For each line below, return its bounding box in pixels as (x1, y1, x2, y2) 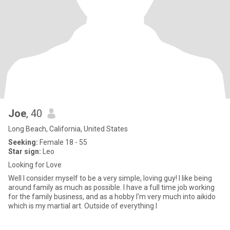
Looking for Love (8, 161, 62, 169)
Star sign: (8, 147, 41, 156)
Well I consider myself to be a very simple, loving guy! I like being (8, 174, 212, 182)
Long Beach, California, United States (8, 125, 128, 133)
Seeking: (8, 138, 38, 146)
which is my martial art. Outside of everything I (8, 202, 157, 210)
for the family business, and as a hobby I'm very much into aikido (8, 193, 216, 201)
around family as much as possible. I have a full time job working (8, 183, 215, 191)
